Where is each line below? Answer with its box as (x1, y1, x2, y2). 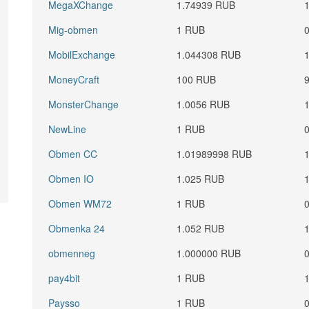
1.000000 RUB (177, 246, 241, 260)
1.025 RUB (177, 172, 225, 186)
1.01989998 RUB (177, 147, 252, 161)
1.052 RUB (177, 221, 225, 235)
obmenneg (48, 246, 96, 260)
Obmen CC (48, 147, 98, 161)
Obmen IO (48, 172, 94, 186)
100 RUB (177, 72, 217, 86)
